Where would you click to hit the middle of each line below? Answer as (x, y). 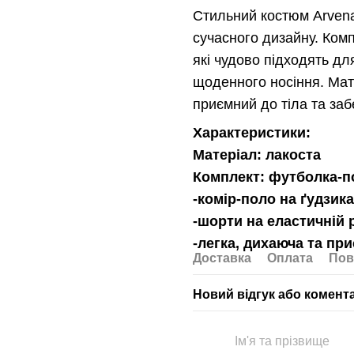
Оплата (290, 258)
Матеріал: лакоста (256, 155)
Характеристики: (251, 133)
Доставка (222, 258)
